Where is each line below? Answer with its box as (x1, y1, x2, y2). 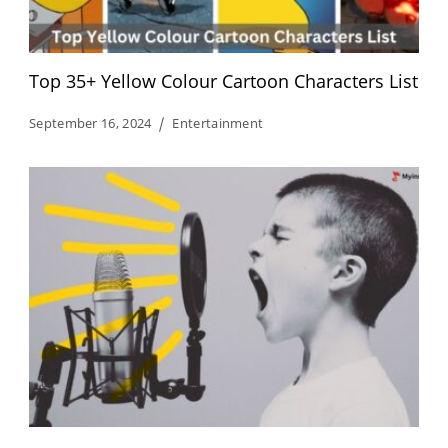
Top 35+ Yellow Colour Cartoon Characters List (29, 69, 418, 94)
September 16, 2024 (29, 114, 152, 133)
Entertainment (172, 114, 264, 133)
